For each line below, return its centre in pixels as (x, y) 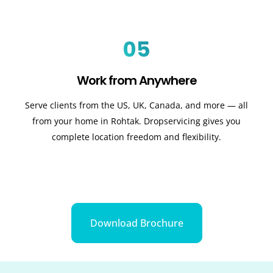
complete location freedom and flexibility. (136, 137)
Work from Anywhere (136, 81)
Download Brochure (136, 223)
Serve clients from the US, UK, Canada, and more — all (136, 105)
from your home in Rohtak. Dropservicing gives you (136, 121)
